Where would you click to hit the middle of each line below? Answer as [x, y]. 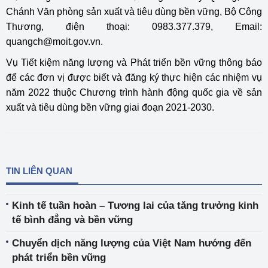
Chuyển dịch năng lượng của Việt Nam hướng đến [132, 243]
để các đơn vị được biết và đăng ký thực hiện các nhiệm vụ [134, 77]
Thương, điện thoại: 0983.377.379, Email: [134, 27]
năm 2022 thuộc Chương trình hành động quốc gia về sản [134, 92]
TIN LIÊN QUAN [39, 171]
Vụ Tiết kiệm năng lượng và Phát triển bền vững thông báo [134, 63]
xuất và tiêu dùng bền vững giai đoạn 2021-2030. [110, 107]
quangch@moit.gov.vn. [54, 42]
